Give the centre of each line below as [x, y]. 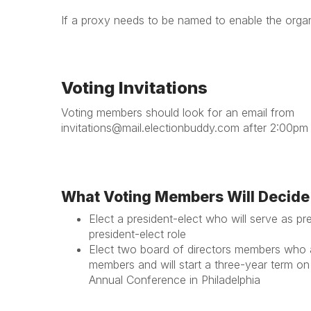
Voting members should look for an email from [178, 112]
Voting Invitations [134, 88]
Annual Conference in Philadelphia [175, 280]
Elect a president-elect [145, 219]
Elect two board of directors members [185, 249]
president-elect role [137, 234]
